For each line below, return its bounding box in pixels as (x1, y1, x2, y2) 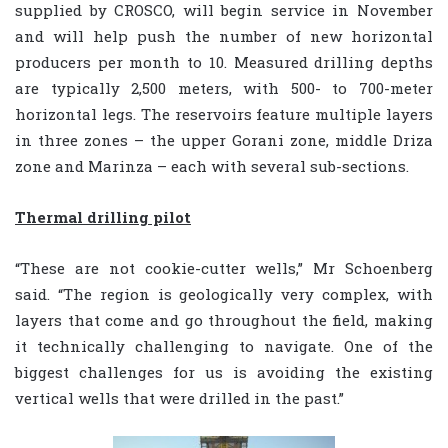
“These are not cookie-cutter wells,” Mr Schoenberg (15, 257, 433, 278)
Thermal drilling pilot (15, 206, 191, 227)
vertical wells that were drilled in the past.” (15, 387, 344, 408)
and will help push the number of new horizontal (15, 25, 433, 46)
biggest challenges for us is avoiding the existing (15, 361, 433, 382)
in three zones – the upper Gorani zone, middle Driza (15, 129, 433, 150)
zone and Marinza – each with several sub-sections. (15, 155, 409, 176)
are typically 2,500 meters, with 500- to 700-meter (15, 77, 433, 98)
